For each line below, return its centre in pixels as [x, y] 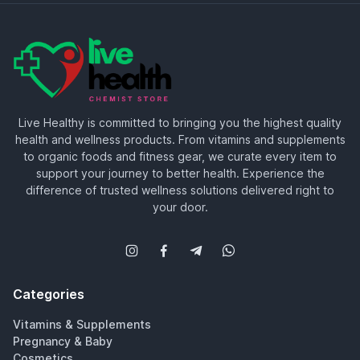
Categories [49, 294]
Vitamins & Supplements [82, 324]
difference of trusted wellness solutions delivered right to [180, 190]
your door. [180, 207]
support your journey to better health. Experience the [180, 173]
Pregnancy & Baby [63, 341]
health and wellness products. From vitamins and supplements [180, 139]
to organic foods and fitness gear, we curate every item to [180, 156]
